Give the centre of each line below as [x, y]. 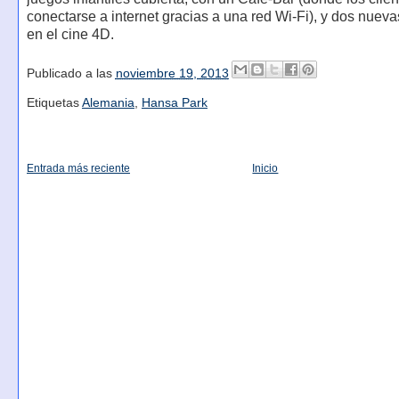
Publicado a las [71, 74]
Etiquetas [54, 103]
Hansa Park [174, 103]
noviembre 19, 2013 [172, 74]
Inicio [265, 169]
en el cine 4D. [70, 35]
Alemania [108, 103]
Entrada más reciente [78, 169]
